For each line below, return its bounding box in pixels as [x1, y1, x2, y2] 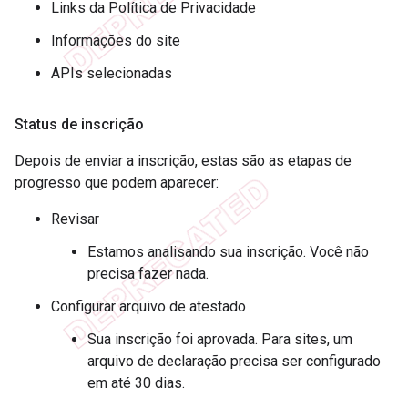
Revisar [51, 209, 99, 228]
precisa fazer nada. [87, 264, 209, 282]
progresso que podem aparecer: [15, 173, 219, 191]
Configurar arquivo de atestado [51, 297, 246, 315]
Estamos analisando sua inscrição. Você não [87, 242, 369, 260]
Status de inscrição [15, 115, 144, 133]
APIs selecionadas [51, 64, 172, 82]
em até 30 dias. [87, 373, 185, 392]
